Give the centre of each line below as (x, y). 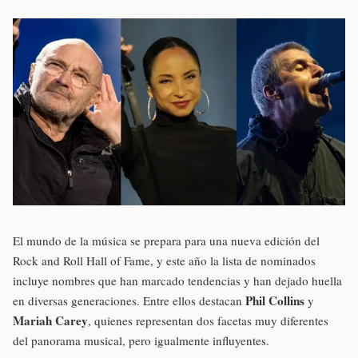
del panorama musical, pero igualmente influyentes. (141, 340)
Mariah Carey (50, 320)
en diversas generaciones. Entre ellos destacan (129, 300)
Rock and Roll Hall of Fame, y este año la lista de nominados (164, 260)
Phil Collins (275, 300)
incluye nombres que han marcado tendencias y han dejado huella (177, 280)
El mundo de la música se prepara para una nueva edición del (166, 240)
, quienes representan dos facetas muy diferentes (208, 320)
